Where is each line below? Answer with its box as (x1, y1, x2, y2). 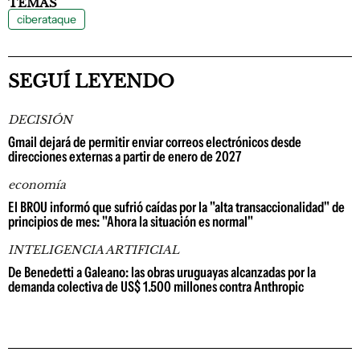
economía (8, 178, 66, 192)
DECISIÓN (8, 112, 72, 127)
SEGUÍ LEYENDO (8, 71, 174, 92)
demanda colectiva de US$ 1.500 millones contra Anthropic (8, 278, 304, 296)
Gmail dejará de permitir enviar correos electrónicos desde (8, 133, 301, 151)
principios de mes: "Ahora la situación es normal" (8, 213, 253, 231)
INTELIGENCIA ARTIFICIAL (8, 243, 179, 257)
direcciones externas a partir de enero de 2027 (8, 148, 241, 166)
